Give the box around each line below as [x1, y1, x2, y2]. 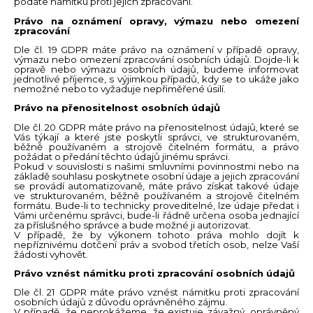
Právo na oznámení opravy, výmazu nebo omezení [14, 15, 299, 27]
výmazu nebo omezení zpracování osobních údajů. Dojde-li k [14, 54, 299, 66]
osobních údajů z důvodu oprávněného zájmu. [14, 296, 227, 308]
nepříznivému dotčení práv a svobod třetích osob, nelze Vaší [14, 238, 299, 250]
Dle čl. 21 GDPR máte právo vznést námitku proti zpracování [14, 286, 299, 298]
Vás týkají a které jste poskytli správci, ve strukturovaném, [14, 131, 299, 143]
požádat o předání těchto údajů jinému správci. [14, 150, 230, 162]
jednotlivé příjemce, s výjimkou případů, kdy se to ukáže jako [14, 73, 299, 85]
